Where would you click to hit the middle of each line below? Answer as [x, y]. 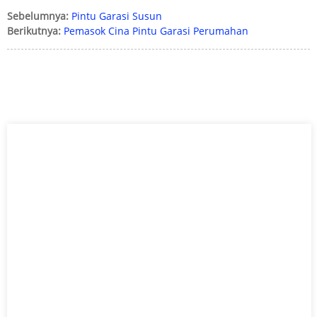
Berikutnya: [34, 30]
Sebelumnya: [38, 16]
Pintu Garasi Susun [117, 16]
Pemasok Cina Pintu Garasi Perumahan [156, 30]
